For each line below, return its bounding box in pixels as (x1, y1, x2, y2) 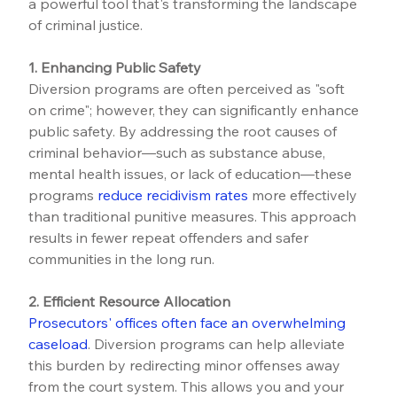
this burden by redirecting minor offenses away (28, 355, 345, 374)
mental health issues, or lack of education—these (28, 164, 356, 183)
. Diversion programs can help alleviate (88, 334, 349, 353)
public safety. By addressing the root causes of (28, 121, 341, 140)
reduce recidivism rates (97, 185, 249, 204)
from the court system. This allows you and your (28, 377, 348, 395)
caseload (28, 334, 89, 353)
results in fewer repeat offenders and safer (28, 228, 313, 246)
